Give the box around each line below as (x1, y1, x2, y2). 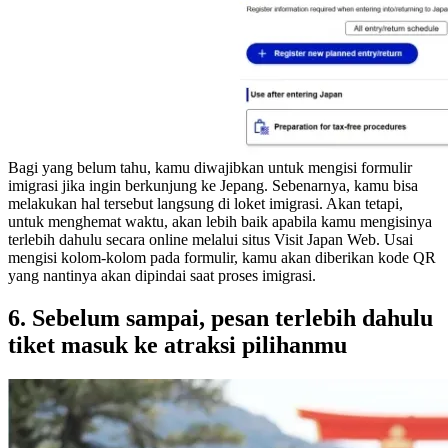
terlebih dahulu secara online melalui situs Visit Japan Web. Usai (8, 230, 413, 248)
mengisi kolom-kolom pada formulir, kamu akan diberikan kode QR (8, 248, 436, 266)
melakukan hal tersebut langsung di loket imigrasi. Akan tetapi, (8, 194, 403, 212)
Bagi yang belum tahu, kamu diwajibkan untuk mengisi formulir (8, 158, 412, 176)
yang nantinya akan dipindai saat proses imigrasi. (8, 266, 316, 284)
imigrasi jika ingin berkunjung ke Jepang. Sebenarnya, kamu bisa (8, 176, 418, 194)
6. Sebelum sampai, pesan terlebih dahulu (8, 304, 433, 331)
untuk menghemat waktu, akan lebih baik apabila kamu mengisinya (8, 212, 432, 230)
